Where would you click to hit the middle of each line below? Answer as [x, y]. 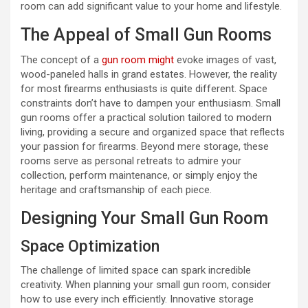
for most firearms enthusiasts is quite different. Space [144, 88]
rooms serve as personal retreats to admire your [131, 161]
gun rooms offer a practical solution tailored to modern [146, 117]
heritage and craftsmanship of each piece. [116, 189]
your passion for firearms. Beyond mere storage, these [145, 146]
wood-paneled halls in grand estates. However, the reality [149, 74]
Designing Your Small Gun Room [144, 218]
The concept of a [61, 59]
